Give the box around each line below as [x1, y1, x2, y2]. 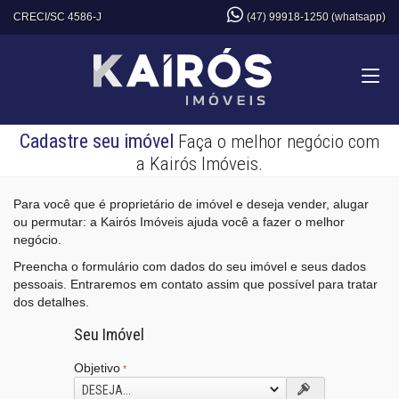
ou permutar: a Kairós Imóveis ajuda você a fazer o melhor [13, 215, 345, 229]
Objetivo [74, 361, 120, 375]
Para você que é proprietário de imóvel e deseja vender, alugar [13, 197, 369, 211]
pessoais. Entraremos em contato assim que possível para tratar [13, 277, 378, 291]
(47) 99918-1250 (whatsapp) [247, 11, 386, 23]
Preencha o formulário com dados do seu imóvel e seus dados [13, 259, 366, 273]
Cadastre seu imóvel [20, 130, 174, 152]
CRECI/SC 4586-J [13, 11, 102, 23]
